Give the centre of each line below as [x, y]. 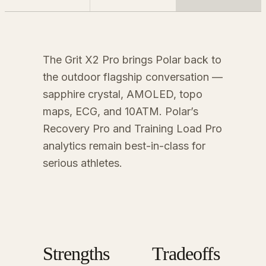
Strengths [76, 254]
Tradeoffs [186, 254]
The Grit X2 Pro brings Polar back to [132, 60]
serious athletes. [83, 163]
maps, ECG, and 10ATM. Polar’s [121, 111]
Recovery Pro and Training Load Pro [132, 129]
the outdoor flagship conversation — [133, 77]
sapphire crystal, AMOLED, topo [123, 94]
